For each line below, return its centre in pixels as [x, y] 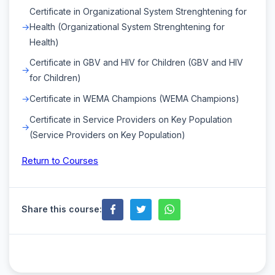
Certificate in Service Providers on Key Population [131, 119]
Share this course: [62, 209]
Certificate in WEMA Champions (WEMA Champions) [134, 98]
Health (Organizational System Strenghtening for [127, 26]
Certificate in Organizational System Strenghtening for [138, 11]
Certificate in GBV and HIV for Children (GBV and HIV [136, 62]
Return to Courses [60, 160]
